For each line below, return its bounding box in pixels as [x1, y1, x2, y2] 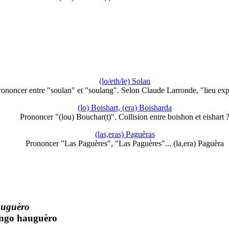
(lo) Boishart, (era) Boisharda [78, 103, 172, 112]
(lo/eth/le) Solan [99, 76, 150, 85]
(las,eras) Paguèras [95, 129, 155, 139]
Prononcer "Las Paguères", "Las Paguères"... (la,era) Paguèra [26, 139, 224, 148]
